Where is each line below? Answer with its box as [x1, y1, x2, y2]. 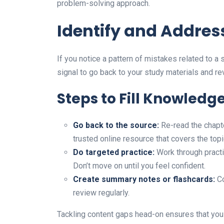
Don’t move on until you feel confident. [73, 160, 205, 170]
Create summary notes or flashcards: [73, 174, 215, 184]
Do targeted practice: [73, 147, 154, 157]
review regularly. [73, 187, 129, 197]
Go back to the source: [73, 120, 159, 130]
